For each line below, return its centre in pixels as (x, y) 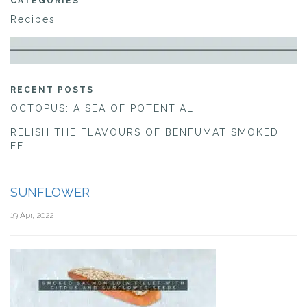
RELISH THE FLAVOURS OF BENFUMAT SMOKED (145, 133)
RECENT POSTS (52, 90)
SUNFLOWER (50, 193)
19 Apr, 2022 (32, 216)
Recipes (33, 19)
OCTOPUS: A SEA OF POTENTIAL (102, 109)
